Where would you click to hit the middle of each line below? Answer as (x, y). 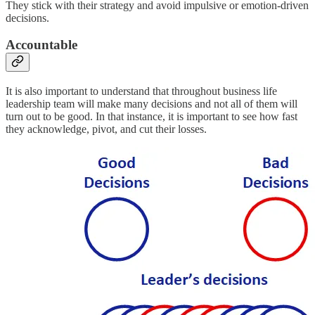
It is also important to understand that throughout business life (141, 91)
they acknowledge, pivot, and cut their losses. (106, 129)
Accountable (41, 45)
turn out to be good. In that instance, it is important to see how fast (152, 116)
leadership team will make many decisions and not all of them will (152, 103)
